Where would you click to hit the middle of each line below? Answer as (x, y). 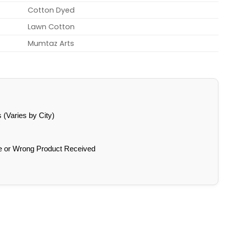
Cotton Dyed (51, 10)
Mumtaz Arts (51, 44)
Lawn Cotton (51, 27)
